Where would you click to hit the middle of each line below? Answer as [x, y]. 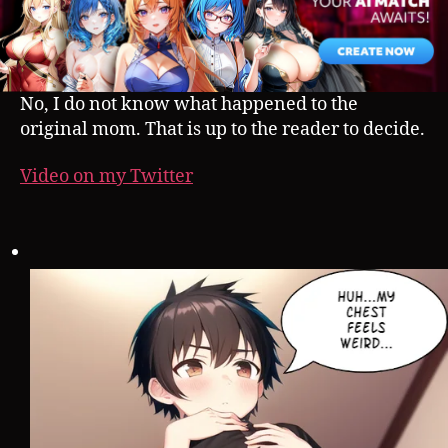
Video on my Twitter [106, 177]
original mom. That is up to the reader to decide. [222, 129]
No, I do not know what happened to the [189, 104]
